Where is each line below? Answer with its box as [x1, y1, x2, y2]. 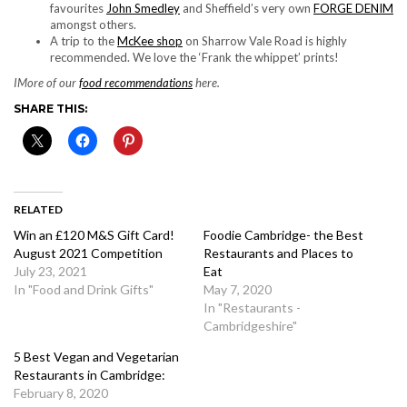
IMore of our [14, 74, 79, 90]
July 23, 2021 [14, 263, 87, 279]
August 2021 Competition [14, 244, 163, 261]
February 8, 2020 [14, 384, 108, 401]
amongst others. [50, 16, 136, 32]
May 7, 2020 [203, 281, 272, 297]
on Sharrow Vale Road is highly [183, 33, 347, 48]
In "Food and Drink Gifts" [14, 281, 154, 297]
